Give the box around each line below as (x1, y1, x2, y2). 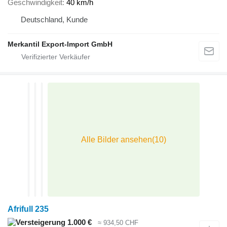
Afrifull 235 (8, 205, 49, 214)
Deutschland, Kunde (21, 15, 88, 24)
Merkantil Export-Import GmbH (8, 40, 112, 49)
